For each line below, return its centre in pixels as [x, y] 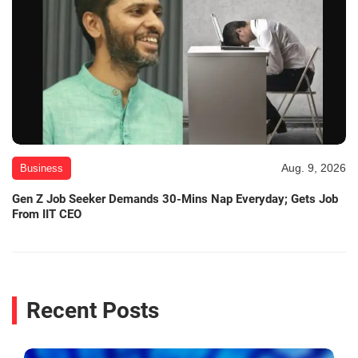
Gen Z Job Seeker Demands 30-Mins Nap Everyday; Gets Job [175, 199]
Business [42, 168]
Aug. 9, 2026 [314, 167]
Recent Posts [93, 311]
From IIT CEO [47, 214]
